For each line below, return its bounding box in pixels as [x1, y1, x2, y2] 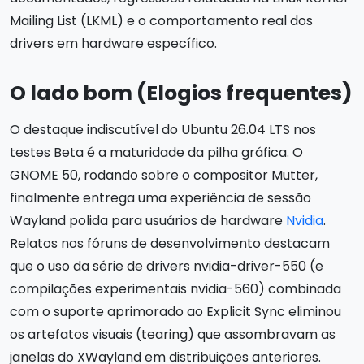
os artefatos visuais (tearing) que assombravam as [10, 324, 336, 344]
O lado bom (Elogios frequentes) [10, 78, 353, 107]
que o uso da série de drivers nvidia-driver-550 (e [10, 256, 323, 275]
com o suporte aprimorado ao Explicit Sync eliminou [10, 301, 341, 321]
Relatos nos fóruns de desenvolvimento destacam [10, 233, 330, 253]
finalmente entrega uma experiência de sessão [10, 188, 311, 207]
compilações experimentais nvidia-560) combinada [10, 279, 341, 298]
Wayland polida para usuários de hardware [10, 210, 286, 230]
